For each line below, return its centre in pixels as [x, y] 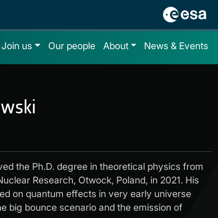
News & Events [176, 46]
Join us [17, 46]
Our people [72, 46]
